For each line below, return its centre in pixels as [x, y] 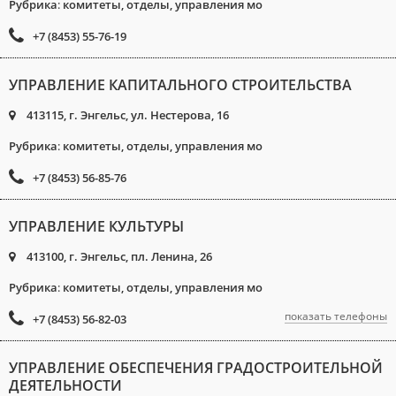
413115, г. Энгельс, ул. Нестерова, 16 [126, 115]
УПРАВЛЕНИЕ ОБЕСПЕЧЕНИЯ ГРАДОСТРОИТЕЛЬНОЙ [196, 368]
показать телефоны [336, 316]
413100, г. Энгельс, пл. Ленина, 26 [118, 256]
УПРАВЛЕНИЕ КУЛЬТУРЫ [96, 226]
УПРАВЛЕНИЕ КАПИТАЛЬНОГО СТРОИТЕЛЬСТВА [180, 85]
